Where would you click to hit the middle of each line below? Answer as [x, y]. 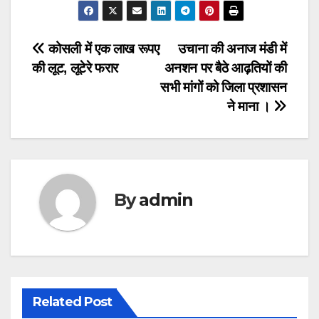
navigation [89, 83]
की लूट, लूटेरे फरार [75, 68]
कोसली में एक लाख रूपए [102, 49]
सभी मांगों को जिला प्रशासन [224, 88]
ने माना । [251, 107]
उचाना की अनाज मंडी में [232, 49]
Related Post [73, 302]
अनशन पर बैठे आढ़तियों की [225, 68]
